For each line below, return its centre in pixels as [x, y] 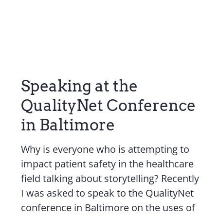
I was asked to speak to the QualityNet [108, 193]
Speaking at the [80, 86]
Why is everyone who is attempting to [105, 149]
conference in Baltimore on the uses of [108, 208]
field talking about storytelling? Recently [110, 178]
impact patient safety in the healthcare [108, 164]
